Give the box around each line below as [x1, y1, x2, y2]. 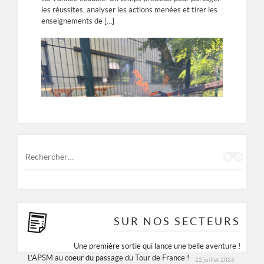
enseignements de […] [41, 16, 114, 25]
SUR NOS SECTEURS [114, 214, 240, 227]
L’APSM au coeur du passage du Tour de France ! [28, 253, 189, 262]
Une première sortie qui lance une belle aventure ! [74, 241, 240, 250]
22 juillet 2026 [195, 256, 235, 263]
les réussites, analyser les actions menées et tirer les [41, 5, 217, 14]
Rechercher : [23, 144, 70, 154]
